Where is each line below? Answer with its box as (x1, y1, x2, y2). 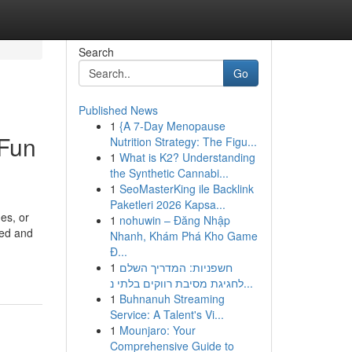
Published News (78, 102, 158, 118)
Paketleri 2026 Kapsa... (109, 196, 225, 212)
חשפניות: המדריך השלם (119, 259, 233, 275)
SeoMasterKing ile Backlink (119, 181, 254, 196)
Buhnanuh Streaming (119, 291, 225, 306)
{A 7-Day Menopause (119, 118, 225, 134)
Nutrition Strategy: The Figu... (109, 134, 257, 149)
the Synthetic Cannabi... (109, 165, 229, 181)
